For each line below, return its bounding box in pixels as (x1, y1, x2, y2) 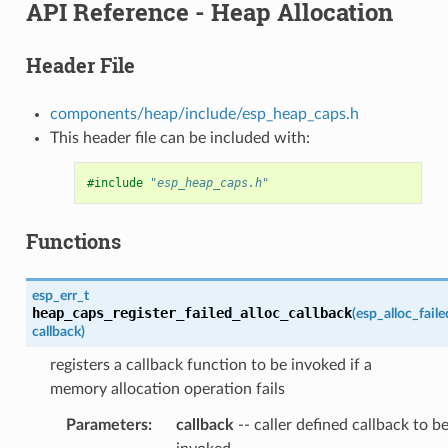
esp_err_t (31, 287, 89, 303)
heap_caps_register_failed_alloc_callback (31, 304, 352, 321)
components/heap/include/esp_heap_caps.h (49, 105, 359, 122)
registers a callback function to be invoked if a (49, 356, 372, 373)
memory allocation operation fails (49, 380, 285, 397)
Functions (25, 227, 121, 254)
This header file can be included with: (49, 129, 310, 146)
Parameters (65, 416, 148, 433)
